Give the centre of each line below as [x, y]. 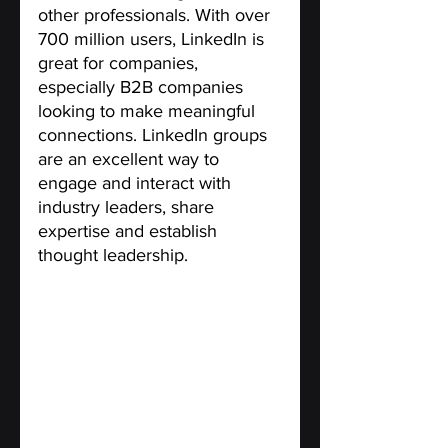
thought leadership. [113, 255]
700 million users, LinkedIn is [153, 39]
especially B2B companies [143, 87]
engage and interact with [137, 183]
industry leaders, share [128, 207]
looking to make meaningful [149, 111]
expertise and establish [130, 231]
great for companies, [120, 63]
